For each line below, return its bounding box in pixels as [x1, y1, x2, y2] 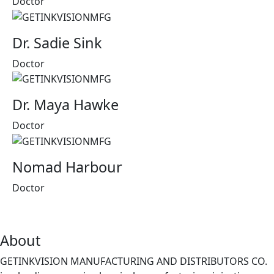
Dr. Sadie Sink [12, 32, 102, 53]
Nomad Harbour [12, 157, 122, 177]
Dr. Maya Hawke [12, 95, 119, 115]
